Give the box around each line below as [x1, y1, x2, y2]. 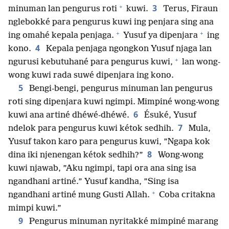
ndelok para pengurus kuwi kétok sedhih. [8, 124, 174, 134]
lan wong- [180, 57, 220, 67]
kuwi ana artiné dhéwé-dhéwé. [8, 110, 129, 121]
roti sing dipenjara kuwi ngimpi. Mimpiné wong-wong [8, 97, 219, 107]
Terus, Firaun [161, 4, 218, 14]
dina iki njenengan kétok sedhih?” [8, 150, 143, 161]
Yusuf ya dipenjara [121, 31, 198, 41]
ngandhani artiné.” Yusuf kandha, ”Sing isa [8, 177, 179, 187]
